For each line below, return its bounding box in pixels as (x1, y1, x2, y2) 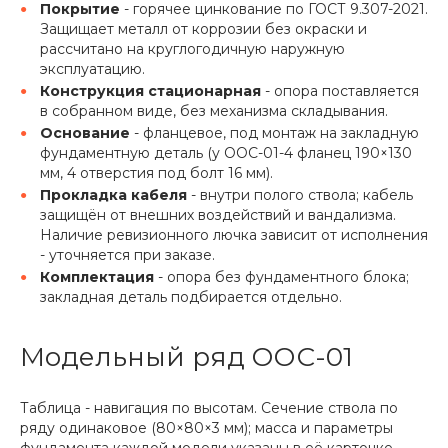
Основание (40, 124, 130, 143)
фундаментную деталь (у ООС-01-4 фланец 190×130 (40, 144, 412, 163)
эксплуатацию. (40, 60, 145, 79)
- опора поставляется (261, 82, 419, 101)
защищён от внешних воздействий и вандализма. (40, 206, 396, 225)
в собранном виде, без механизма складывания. (40, 102, 388, 121)
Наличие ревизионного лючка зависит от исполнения (40, 226, 428, 245)
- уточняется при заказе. (40, 246, 215, 265)
